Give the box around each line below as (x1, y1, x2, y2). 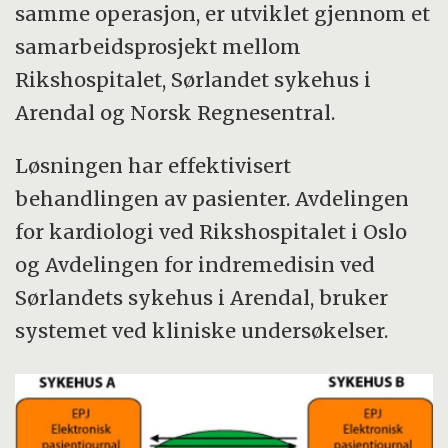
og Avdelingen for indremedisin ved (15, 251, 376, 277)
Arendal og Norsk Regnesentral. (15, 99, 336, 125)
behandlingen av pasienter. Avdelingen (15, 185, 410, 211)
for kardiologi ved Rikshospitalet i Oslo (15, 218, 408, 244)
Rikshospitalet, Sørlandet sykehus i (15, 66, 372, 92)
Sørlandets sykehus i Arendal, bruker (15, 284, 389, 310)
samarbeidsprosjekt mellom (15, 33, 302, 59)
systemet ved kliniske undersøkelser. (15, 317, 389, 343)
